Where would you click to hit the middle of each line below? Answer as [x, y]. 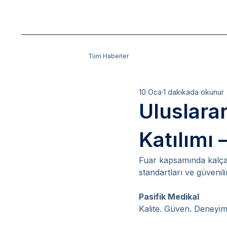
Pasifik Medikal [169, 197]
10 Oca [150, 92]
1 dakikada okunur [193, 92]
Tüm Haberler [108, 56]
